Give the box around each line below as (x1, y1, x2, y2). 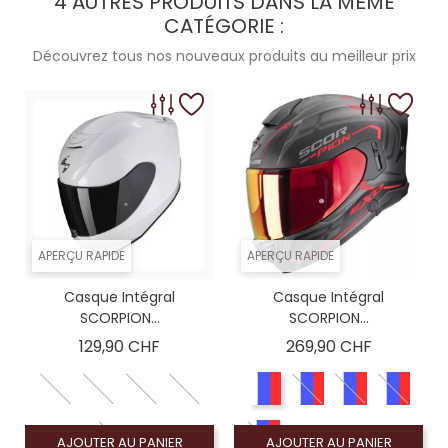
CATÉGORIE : (164, 12, 284, 41)
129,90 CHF (79, 335, 160, 359)
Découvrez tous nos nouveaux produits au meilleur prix (32, 46, 416, 67)
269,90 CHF (285, 335, 372, 359)
